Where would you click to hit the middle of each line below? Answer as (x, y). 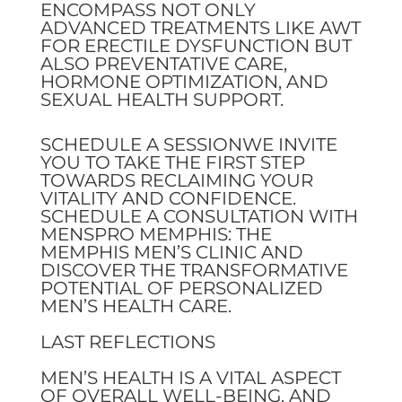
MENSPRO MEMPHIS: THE (156, 234)
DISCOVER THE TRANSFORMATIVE (194, 270)
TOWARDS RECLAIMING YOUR (176, 180)
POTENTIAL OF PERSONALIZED (181, 288)
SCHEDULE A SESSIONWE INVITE (188, 144)
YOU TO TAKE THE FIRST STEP (172, 162)
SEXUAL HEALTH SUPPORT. (162, 99)
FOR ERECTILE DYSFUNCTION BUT (196, 45)
